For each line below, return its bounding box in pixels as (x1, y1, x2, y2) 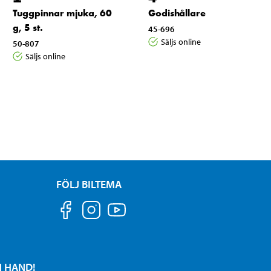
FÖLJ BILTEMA (56, 177, 122, 191)
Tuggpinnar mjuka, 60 (12, 6, 112, 19)
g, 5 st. (12, 21, 43, 34)
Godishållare (148, 6, 206, 19)
